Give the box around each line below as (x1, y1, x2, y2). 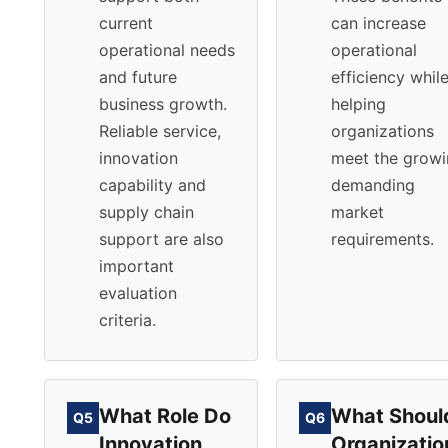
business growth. (99, 93, 227, 114)
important (99, 255, 174, 276)
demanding (331, 174, 415, 195)
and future (99, 66, 177, 87)
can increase (331, 12, 426, 33)
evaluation (99, 282, 177, 303)
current (99, 12, 153, 33)
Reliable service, (99, 120, 221, 141)
